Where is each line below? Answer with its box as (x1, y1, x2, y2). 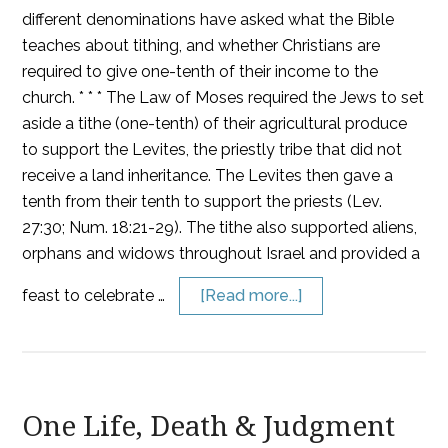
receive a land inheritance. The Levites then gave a (22, 166, 394, 185)
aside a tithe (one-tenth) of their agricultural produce (22, 114, 408, 133)
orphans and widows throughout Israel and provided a (22, 244, 421, 263)
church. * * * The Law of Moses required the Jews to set (22, 88, 425, 107)
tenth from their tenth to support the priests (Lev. (22, 192, 383, 211)
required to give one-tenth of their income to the (22, 62, 379, 81)
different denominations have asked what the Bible (22, 10, 395, 29)
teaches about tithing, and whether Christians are (22, 36, 381, 55)
